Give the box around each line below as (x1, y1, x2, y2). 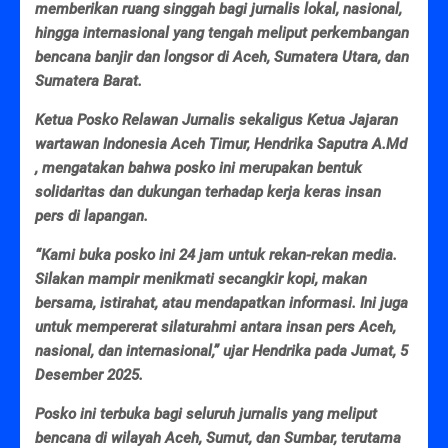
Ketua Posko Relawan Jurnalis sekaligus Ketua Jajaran (35, 110, 398, 129)
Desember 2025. (35, 365, 143, 384)
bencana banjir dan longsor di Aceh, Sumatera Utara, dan (35, 47, 409, 66)
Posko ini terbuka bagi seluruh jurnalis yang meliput (35, 404, 377, 423)
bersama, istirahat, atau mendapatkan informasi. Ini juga (35, 293, 408, 312)
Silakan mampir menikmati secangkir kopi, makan (35, 269, 367, 288)
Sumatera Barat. (35, 71, 142, 90)
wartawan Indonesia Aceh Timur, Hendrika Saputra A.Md (35, 134, 407, 153)
